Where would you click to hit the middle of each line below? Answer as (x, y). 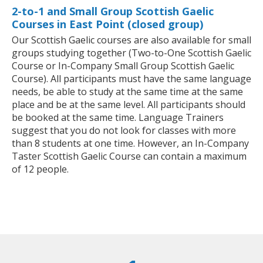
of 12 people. (40, 169)
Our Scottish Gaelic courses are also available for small (131, 40)
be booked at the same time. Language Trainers (118, 117)
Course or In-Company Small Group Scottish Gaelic (123, 65)
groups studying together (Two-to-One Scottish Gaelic (131, 53)
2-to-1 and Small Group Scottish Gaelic (113, 11)
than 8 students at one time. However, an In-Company (130, 143)
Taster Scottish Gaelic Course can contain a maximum (129, 156)
